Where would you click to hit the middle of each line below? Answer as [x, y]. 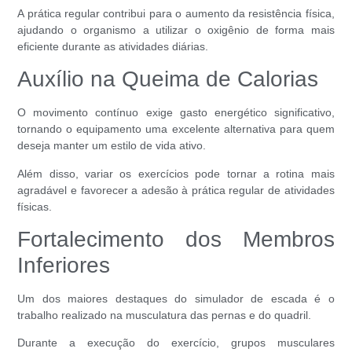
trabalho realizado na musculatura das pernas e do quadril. [165, 315]
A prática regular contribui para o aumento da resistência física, [176, 13]
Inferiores [64, 265]
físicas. [35, 206]
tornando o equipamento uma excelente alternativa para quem [176, 129]
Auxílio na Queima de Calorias [168, 79]
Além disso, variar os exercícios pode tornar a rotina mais [176, 173]
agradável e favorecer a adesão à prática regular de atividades [176, 190]
